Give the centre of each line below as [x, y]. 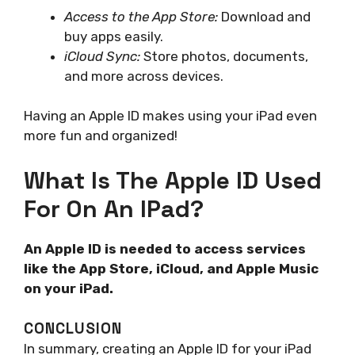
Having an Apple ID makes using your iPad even [170, 116]
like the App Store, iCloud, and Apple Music [171, 268]
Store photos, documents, [224, 56]
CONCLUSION [73, 329]
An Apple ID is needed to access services [165, 248]
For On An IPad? [114, 208]
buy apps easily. [114, 36]
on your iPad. [69, 288]
